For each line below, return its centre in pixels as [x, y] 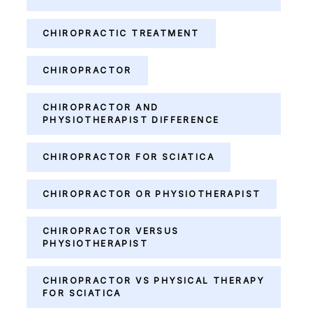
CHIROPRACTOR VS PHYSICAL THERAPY [154, 281]
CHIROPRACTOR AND [101, 107]
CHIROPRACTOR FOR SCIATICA [129, 157]
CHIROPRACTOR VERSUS [111, 231]
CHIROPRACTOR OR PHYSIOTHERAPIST [152, 194]
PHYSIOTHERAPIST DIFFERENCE [131, 120]
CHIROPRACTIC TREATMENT [121, 33]
